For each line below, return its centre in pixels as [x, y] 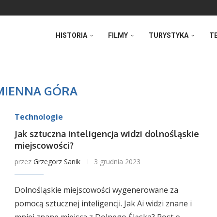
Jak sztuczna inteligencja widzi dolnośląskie [107, 134]
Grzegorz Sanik [57, 162]
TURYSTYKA [169, 35]
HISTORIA [71, 35]
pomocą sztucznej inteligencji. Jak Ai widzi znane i [103, 203]
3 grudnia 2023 [117, 162]
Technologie [39, 117]
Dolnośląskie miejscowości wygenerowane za [96, 190]
